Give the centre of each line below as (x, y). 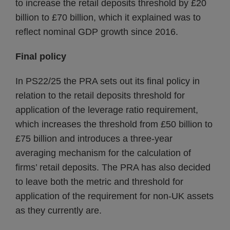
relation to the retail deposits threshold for (100, 95)
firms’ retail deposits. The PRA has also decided (113, 167)
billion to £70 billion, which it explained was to (108, 17)
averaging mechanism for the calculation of (103, 153)
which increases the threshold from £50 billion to (114, 124)
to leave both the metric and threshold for (99, 182)
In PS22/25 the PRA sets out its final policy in (108, 81)
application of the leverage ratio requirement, (107, 110)
